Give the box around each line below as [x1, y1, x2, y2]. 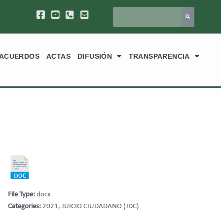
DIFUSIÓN [77, 52, 112, 60]
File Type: [8, 190, 37, 198]
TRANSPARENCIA [128, 52, 190, 60]
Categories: [8, 202, 43, 210]
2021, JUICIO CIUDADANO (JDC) [42, 202, 140, 210]
